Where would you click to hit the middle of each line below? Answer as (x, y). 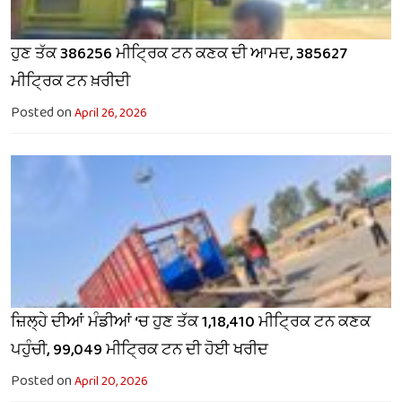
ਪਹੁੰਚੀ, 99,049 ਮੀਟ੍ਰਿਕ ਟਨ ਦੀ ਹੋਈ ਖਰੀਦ (140, 350)
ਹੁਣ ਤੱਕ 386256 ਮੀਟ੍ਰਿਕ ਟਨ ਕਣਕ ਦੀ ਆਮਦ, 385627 (179, 53)
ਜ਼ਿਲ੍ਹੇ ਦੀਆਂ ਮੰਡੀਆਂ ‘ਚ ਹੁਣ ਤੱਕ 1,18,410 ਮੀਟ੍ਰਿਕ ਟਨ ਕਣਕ (191, 322)
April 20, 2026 (111, 381)
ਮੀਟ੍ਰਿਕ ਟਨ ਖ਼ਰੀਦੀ (70, 81)
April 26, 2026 (111, 113)
